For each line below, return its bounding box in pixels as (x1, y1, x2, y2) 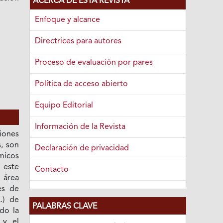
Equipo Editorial (35, 101, 94, 110)
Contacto (35, 165, 69, 174)
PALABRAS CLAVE (32, 202, 98, 211)
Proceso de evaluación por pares (35, 58, 153, 67)
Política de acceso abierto (35, 80, 128, 88)
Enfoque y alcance (35, 15, 101, 24)
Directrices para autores (35, 37, 122, 45)
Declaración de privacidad (35, 144, 129, 152)
